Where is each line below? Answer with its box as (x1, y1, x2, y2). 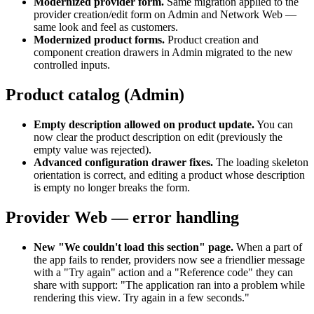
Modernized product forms (34, 34, 162, 46)
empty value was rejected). (34, 143, 151, 156)
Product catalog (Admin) (6, 85, 184, 104)
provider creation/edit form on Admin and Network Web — (34, 8, 296, 21)
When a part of (236, 240, 302, 253)
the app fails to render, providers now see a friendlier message (34, 253, 305, 266)
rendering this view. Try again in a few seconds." (34, 291, 250, 303)
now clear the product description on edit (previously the (34, 130, 282, 143)
